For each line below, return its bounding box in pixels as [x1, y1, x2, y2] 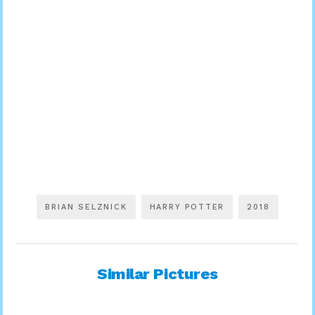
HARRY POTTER [149, 202, 225, 212]
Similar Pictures [97, 264, 218, 283]
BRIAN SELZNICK [45, 202, 127, 212]
